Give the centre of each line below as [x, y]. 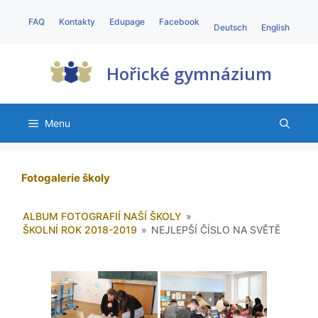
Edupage [127, 22]
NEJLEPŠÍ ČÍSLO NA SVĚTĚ [216, 230]
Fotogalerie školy [66, 178]
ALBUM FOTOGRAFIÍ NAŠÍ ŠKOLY [103, 216]
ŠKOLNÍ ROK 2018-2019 [80, 230]
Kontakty [77, 22]
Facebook [179, 22]
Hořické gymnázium [189, 74]
